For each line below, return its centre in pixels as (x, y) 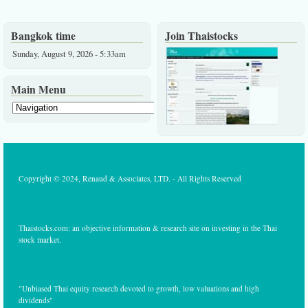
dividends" (36, 300)
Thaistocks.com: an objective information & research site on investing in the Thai (148, 228)
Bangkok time (43, 35)
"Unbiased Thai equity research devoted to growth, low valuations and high (139, 289)
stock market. (40, 239)
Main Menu (38, 89)
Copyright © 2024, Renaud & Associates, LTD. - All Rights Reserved (130, 179)
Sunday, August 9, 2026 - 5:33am (69, 54)
